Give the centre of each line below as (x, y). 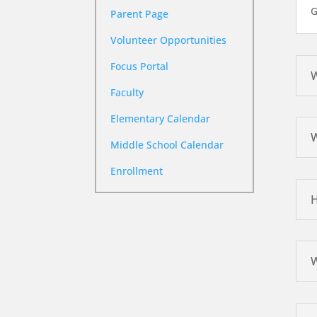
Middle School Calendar (167, 145)
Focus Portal (140, 67)
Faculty (127, 93)
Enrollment (137, 171)
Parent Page (140, 14)
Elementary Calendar (161, 119)
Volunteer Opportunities (169, 40)
